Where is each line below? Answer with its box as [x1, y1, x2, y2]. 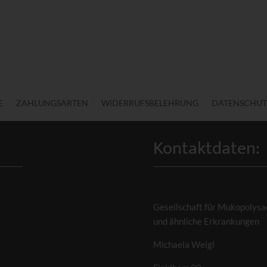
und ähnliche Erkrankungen [153, 215, 259, 226]
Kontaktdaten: [153, 133, 260, 163]
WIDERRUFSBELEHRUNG [101, 97, 198, 108]
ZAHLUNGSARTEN [16, 97, 88, 108]
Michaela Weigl [153, 238, 215, 250]
